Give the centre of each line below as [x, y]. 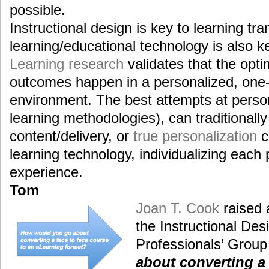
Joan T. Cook [177, 208]
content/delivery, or [71, 136]
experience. [46, 172]
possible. [38, 10]
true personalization [195, 136]
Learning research [67, 64]
